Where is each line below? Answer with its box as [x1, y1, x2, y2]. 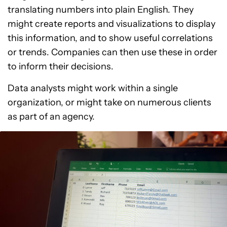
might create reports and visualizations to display [8, 18, 215, 29]
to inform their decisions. [8, 61, 113, 72]
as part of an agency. [8, 111, 95, 122]
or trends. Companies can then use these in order [8, 47, 217, 58]
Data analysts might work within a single [8, 83, 178, 94]
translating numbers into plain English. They [8, 4, 194, 15]
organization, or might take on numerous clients [8, 97, 211, 108]
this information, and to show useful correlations [8, 32, 213, 44]
